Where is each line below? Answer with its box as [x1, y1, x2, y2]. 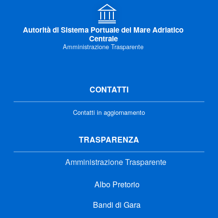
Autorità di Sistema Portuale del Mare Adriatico [23, 24, 183, 35]
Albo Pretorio [92, 178, 140, 190]
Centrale [89, 33, 118, 44]
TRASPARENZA [79, 133, 139, 145]
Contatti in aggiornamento [73, 107, 145, 117]
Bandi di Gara [91, 199, 141, 210]
